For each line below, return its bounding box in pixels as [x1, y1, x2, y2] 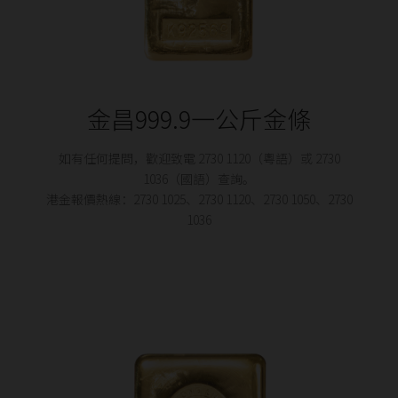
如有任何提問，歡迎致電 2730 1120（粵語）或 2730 [58, 149, 340, 167]
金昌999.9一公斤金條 [87, 101, 311, 136]
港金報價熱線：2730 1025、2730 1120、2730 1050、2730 [45, 190, 353, 208]
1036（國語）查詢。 [143, 170, 255, 187]
